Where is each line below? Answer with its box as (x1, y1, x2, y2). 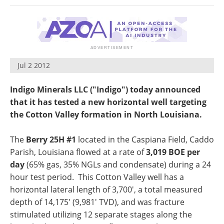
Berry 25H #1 (26, 134, 76, 145)
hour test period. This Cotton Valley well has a (10, 171, 184, 182)
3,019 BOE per (146, 146, 200, 157)
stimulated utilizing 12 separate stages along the (10, 209, 192, 220)
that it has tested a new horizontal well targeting (10, 96, 206, 107)
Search (37, 1, 66, 13)
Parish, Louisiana (10, 146, 74, 157)
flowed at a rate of (74, 146, 146, 157)
